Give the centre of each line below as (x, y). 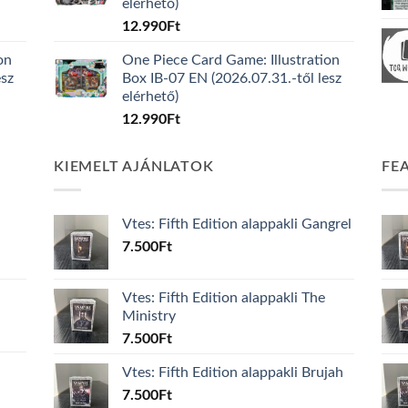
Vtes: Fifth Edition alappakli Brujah (233, 372)
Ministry (149, 316)
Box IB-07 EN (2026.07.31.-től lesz (232, 79)
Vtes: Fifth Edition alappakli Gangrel (237, 224)
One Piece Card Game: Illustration (231, 61)
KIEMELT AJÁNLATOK (134, 167)
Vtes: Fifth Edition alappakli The (224, 297)
